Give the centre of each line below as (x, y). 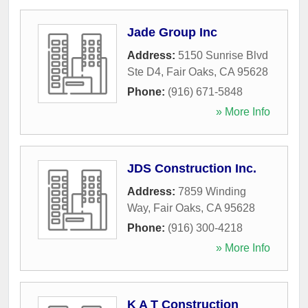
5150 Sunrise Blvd (223, 55)
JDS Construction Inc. (192, 168)
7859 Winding (212, 191)
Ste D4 (144, 71)
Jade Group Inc (172, 32)
